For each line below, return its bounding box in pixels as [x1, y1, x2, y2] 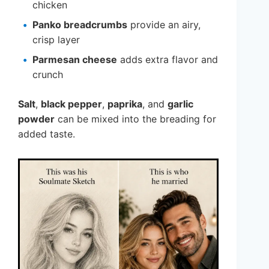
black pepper [41, 97, 102, 110]
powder [18, 112, 55, 125]
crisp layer [32, 33, 80, 46]
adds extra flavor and [117, 53, 218, 65]
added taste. [18, 127, 75, 140]
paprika [107, 97, 142, 110]
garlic [168, 97, 193, 110]
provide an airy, [127, 18, 201, 31]
